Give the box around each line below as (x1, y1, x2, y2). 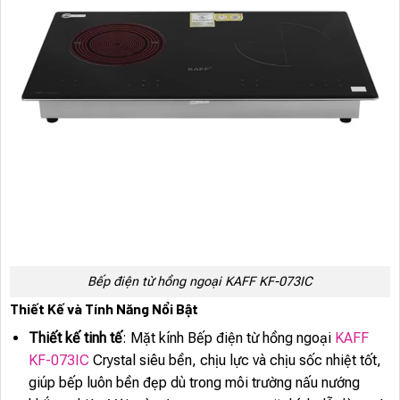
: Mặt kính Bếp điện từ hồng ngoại (121, 329, 335, 346)
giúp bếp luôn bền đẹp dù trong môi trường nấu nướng (28, 373, 360, 391)
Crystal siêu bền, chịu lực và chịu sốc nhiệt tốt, (88, 351, 381, 369)
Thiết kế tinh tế (28, 329, 122, 346)
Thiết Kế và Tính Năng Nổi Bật (10, 299, 198, 317)
